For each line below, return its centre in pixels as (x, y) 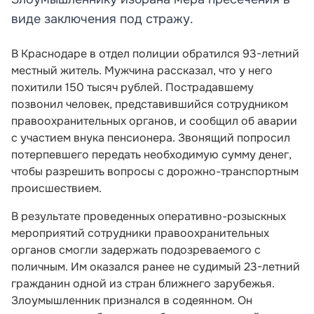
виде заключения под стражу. (102, 19)
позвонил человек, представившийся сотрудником (150, 104)
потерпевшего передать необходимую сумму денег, (151, 155)
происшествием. (56, 188)
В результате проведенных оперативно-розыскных (149, 216)
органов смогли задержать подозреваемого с (136, 250)
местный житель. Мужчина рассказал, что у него (142, 70)
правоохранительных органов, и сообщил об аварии (154, 121)
